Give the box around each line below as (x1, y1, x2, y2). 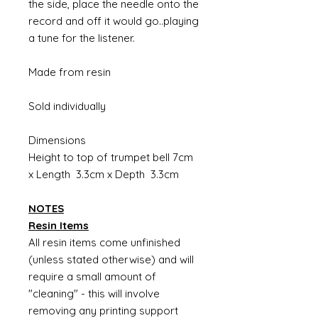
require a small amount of (28, 270, 156, 283)
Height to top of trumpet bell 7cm (28, 150, 193, 164)
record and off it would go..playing (28, 14, 199, 28)
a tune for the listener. (28, 31, 138, 45)
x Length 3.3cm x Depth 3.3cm (28, 168, 179, 181)
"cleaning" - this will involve (28, 287, 160, 300)
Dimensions (28, 133, 86, 147)
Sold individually (28, 99, 106, 113)
